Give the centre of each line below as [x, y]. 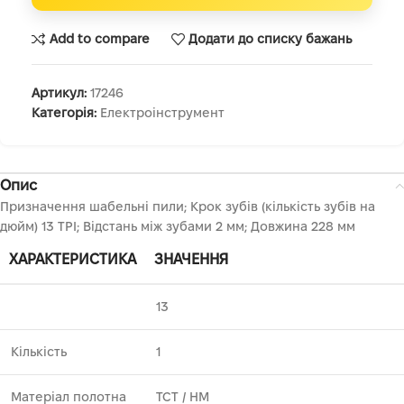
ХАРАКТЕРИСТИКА [73, 259]
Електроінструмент [162, 112]
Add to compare [99, 39]
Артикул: [61, 92]
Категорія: [64, 112]
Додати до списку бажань [271, 39]
